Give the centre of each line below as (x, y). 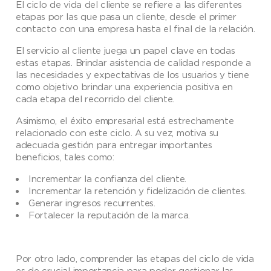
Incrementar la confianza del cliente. (108, 178)
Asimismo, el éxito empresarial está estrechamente (125, 120)
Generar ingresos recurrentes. (92, 202)
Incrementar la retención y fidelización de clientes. (138, 190)
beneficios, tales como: (65, 156)
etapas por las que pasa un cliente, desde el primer (126, 16)
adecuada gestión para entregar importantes (114, 144)
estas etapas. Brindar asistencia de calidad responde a (133, 62)
